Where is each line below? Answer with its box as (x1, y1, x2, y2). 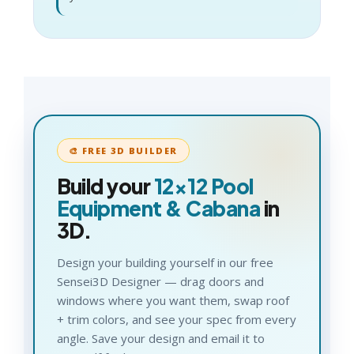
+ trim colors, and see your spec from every (56, 311, 296, 327)
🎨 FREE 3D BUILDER (68, 144, 178, 156)
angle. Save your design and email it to (56, 330, 265, 346)
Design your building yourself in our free (56, 254, 273, 270)
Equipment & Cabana (56, 194, 261, 221)
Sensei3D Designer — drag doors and (56, 273, 264, 289)
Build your (56, 172, 154, 199)
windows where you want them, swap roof (56, 292, 289, 308)
